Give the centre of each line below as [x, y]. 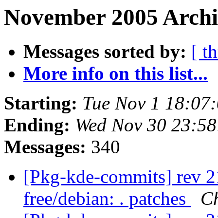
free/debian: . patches [107, 199]
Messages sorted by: [105, 52]
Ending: [37, 125]
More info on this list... [116, 73]
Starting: [41, 103]
